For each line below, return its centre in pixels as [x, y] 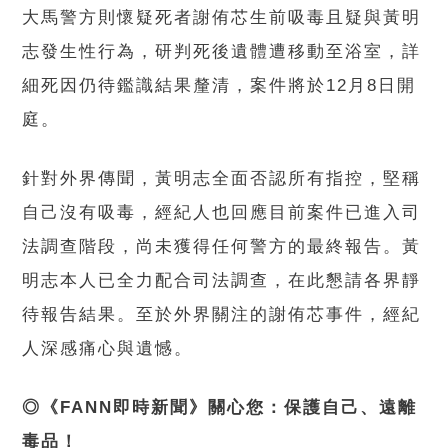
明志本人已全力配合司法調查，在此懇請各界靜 [222, 280]
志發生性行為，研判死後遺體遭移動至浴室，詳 [222, 51]
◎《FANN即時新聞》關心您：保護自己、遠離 [220, 407]
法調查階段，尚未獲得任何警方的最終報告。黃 [222, 246]
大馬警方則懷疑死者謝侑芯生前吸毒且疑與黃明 [222, 17]
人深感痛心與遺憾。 [108, 348]
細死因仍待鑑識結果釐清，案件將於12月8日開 [219, 85]
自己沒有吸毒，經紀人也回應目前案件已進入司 [222, 212]
